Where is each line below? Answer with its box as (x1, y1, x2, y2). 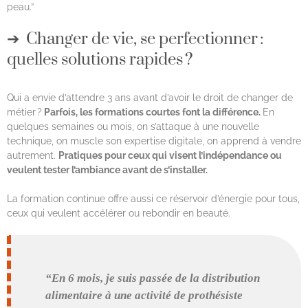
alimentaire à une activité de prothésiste (45, 289, 243, 302)
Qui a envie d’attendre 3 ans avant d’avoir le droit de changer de (7, 91, 293, 103)
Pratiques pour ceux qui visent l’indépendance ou (58, 149, 282, 161)
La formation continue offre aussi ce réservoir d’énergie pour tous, (7, 192, 300, 204)
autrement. (7, 149, 58, 161)
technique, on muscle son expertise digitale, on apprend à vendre (7, 135, 301, 146)
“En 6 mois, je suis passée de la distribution (45, 272, 261, 285)
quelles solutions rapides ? (7, 49, 193, 70)
